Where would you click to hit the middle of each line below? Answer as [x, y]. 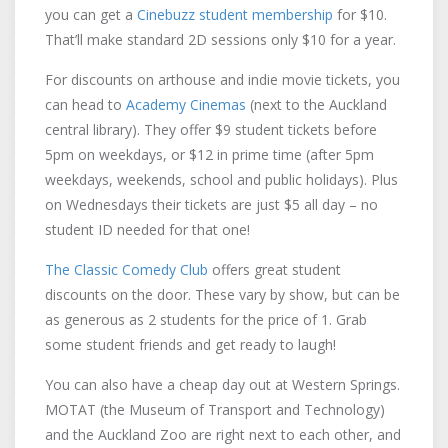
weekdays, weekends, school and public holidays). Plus [221, 179]
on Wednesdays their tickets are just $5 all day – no [211, 204]
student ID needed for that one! [147, 229]
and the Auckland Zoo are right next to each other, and [223, 434]
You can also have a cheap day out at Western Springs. [222, 384]
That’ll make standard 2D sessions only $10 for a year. [220, 39]
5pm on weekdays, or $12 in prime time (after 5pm [209, 154]
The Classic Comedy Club [126, 269]
